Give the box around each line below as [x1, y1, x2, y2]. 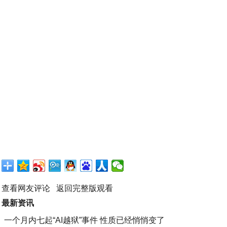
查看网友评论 [2, 184, 50, 193]
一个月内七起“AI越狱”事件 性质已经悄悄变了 [4, 216, 165, 225]
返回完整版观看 [56, 184, 113, 193]
